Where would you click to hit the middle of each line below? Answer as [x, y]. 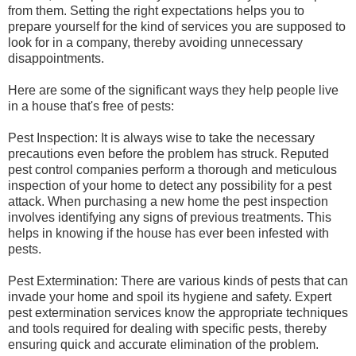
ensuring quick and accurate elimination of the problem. [163, 344]
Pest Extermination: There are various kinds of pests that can [178, 281]
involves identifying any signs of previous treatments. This [170, 217]
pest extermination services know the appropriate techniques [178, 312]
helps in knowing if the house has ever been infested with [168, 233]
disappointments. [56, 58]
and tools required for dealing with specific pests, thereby [167, 328]
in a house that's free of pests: [91, 106]
